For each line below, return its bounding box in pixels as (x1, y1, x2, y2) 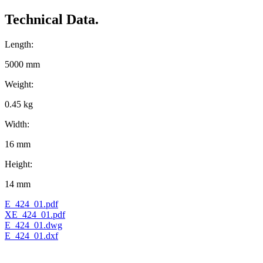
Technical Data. (5, 12, 99, 28)
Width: (5, 119, 29, 130)
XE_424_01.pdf (5, 210, 65, 220)
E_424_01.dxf (5, 231, 58, 241)
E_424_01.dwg (5, 220, 62, 231)
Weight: (5, 79, 33, 90)
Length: (5, 39, 33, 50)
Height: (5, 159, 32, 170)
